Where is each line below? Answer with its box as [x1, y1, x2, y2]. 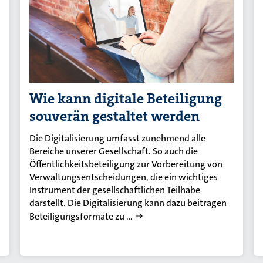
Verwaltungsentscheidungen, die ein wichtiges [29, 170, 218, 183]
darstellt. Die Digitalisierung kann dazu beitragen [29, 196, 227, 209]
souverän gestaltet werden [29, 106, 200, 126]
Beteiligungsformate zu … [29, 210, 133, 222]
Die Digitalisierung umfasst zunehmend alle [29, 131, 206, 144]
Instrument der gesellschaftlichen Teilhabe [29, 183, 201, 196]
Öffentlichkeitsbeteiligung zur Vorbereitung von [29, 157, 223, 170]
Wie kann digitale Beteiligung [29, 89, 222, 108]
